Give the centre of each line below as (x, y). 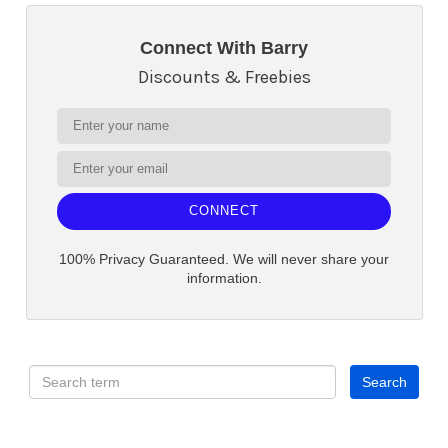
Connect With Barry (224, 48)
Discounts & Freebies (224, 76)
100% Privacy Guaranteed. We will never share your (224, 259)
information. (224, 278)
